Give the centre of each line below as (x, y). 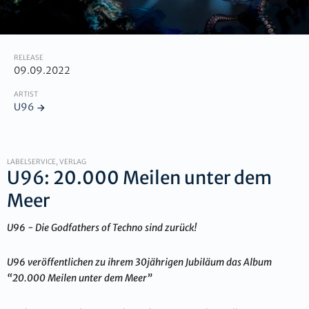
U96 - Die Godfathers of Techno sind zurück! (102, 228)
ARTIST (26, 94)
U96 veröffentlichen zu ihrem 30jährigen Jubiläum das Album (139, 262)
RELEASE (29, 58)
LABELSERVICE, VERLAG (47, 161)
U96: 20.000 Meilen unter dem (139, 178)
